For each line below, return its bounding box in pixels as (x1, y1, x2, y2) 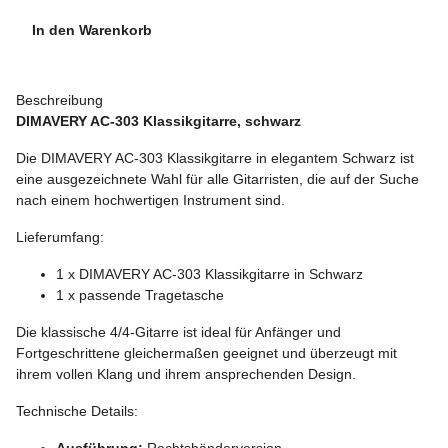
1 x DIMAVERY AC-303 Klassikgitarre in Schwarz (56, 265, 363, 282)
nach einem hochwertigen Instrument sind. (16, 191, 285, 208)
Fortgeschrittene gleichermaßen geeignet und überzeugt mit (16, 344, 397, 361)
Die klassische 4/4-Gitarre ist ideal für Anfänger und (16, 323, 341, 340)
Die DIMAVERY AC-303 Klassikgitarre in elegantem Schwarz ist (16, 149, 414, 166)
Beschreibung (16, 91, 103, 108)
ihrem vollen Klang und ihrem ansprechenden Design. (16, 365, 356, 382)
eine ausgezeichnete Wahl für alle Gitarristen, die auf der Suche (16, 170, 419, 187)
